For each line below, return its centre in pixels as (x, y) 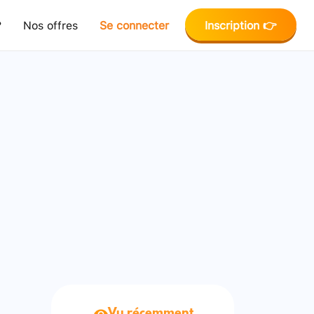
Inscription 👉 (240, 24)
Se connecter (134, 24)
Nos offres (50, 24)
